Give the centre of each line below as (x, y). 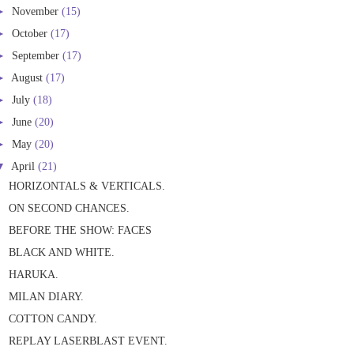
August (28, 77)
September (37, 55)
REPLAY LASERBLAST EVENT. (88, 341)
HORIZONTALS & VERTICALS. (87, 185)
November (37, 11)
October (31, 33)
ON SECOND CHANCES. (70, 207)
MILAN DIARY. (47, 296)
